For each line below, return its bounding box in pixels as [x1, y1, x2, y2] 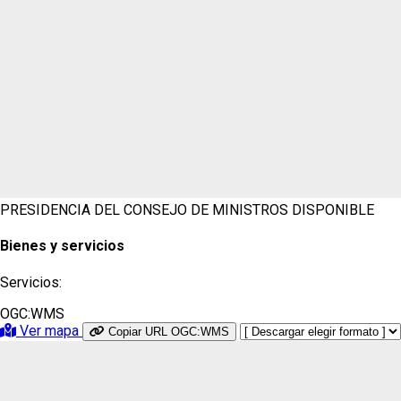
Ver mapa [20, 321, 79, 339]
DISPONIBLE [292, 201, 374, 219]
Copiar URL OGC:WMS [108, 324, 229, 338]
